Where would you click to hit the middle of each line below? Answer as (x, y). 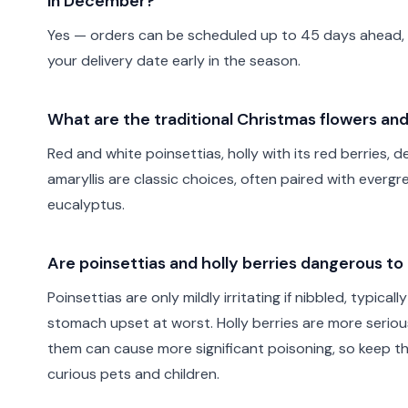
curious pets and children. (133, 374)
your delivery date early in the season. (174, 61)
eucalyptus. (86, 204)
